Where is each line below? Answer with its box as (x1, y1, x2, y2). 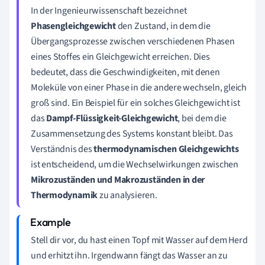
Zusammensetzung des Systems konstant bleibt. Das (31, 127, 233, 140)
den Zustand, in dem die (115, 19, 211, 33)
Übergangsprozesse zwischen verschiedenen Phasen (31, 34, 235, 48)
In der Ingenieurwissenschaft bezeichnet (31, 4, 187, 17)
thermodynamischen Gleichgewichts (93, 142, 239, 156)
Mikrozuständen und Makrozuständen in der (31, 173, 205, 186)
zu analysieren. (98, 188, 157, 202)
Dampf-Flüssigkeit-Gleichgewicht (46, 111, 178, 125)
